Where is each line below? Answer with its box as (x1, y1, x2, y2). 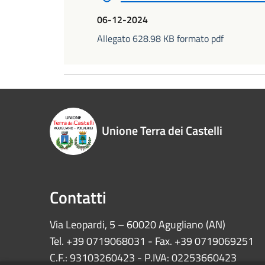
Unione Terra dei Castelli (102, 121, 222, 140)
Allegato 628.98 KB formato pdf (97, 31, 224, 46)
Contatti (50, 185, 106, 210)
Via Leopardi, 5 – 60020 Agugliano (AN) (50, 216, 225, 232)
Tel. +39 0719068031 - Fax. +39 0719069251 (50, 233, 254, 249)
